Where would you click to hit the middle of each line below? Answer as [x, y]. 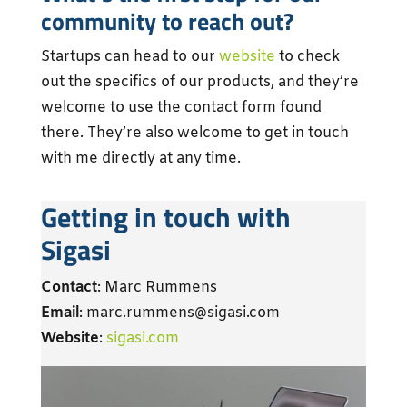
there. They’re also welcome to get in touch [194, 133]
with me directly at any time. [140, 159]
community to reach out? [167, 21]
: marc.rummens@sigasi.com [179, 313]
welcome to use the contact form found [181, 108]
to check [307, 57]
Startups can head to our [129, 57]
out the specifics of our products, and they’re [199, 82]
